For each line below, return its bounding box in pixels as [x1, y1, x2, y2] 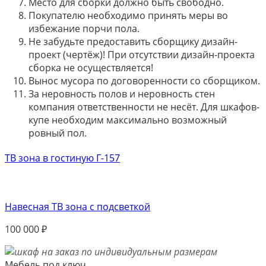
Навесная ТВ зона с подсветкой [5, 199, 150, 213]
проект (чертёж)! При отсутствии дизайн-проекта [28, 47, 255, 61]
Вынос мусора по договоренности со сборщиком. [28, 74, 260, 87]
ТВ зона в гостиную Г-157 [5, 151, 120, 164]
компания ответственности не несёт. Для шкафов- [28, 100, 259, 113]
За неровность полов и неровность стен [28, 87, 215, 100]
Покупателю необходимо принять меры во [28, 8, 228, 22]
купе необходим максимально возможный [28, 113, 227, 126]
